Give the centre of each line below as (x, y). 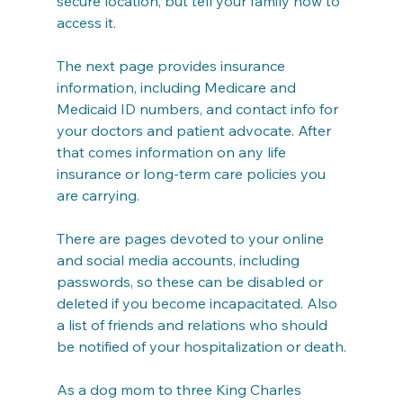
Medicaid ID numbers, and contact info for (199, 109)
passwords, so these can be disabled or (191, 282)
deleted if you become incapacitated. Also (198, 303)
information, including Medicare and (178, 87)
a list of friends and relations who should (193, 325)
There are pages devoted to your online (192, 238)
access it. (86, 22)
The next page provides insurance (172, 66)
